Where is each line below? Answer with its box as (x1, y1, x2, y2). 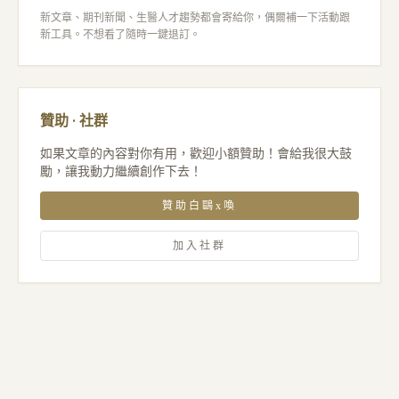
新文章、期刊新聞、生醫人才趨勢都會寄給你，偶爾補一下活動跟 (40, 11, 350, 24)
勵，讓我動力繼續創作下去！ (40, 164, 202, 178)
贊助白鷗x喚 (162, 199, 237, 212)
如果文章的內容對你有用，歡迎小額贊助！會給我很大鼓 (40, 146, 352, 160)
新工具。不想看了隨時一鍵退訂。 (40, 28, 200, 41)
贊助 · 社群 (40, 110, 108, 130)
